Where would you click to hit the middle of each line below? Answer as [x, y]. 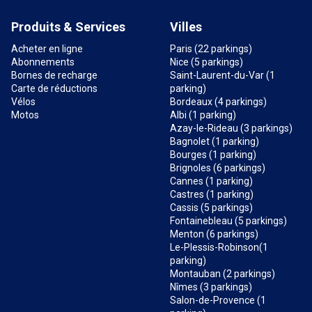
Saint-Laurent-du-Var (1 [223, 75]
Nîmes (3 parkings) [211, 287]
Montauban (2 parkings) [223, 274]
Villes [186, 27]
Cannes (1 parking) [211, 181]
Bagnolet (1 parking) [214, 141]
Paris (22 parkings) [211, 49]
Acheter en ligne [47, 49]
